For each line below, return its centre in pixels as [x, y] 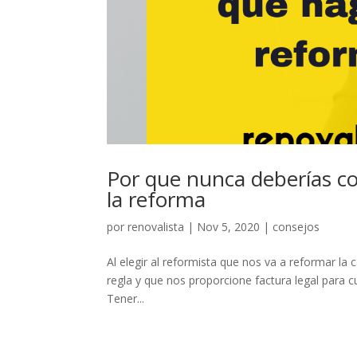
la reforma [157, 199]
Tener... [126, 298]
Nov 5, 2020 [229, 226]
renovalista [156, 226]
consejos [296, 226]
